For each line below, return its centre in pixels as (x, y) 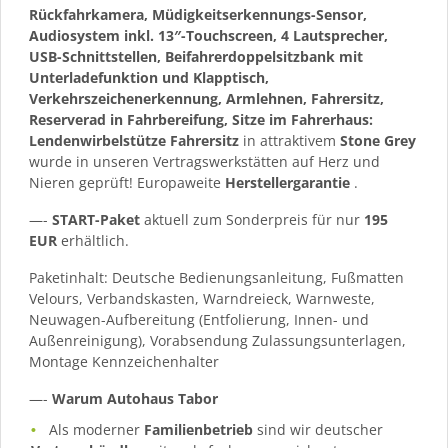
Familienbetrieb (199, 429)
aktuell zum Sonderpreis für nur (252, 219)
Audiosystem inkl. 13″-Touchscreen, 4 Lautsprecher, (208, 35)
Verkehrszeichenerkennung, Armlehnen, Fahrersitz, (206, 98)
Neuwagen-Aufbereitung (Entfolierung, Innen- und (199, 319)
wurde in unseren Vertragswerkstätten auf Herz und (204, 161)
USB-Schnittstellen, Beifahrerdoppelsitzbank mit (196, 56)
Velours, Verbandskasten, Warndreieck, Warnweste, (202, 298)
